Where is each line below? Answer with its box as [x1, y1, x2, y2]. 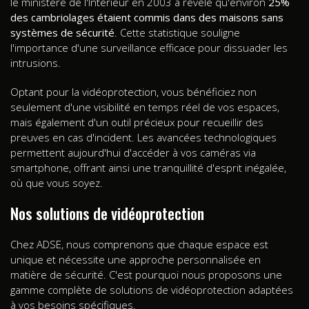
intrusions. [10, 55, 61, 70]
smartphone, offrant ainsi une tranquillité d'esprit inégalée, [10, 160, 286, 175]
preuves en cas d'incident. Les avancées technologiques [10, 130, 277, 144]
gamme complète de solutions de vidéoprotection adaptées [10, 282, 293, 297]
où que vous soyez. [10, 175, 103, 190]
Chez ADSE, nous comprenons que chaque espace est [10, 237, 268, 251]
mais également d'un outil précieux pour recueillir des [10, 114, 263, 129]
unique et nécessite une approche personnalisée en [10, 252, 261, 266]
